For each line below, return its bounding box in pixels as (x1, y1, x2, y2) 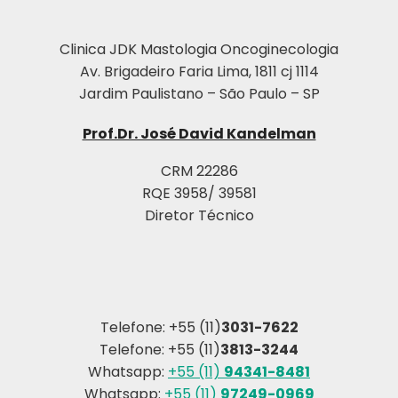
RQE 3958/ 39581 (141, 183, 257, 204)
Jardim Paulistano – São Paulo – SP (78, 84, 320, 105)
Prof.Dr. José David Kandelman (82, 123, 316, 145)
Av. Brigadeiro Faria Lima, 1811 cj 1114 (79, 61, 319, 83)
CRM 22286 (160, 161, 238, 182)
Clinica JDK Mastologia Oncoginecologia (60, 39, 338, 60)
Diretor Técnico (144, 205, 254, 227)
